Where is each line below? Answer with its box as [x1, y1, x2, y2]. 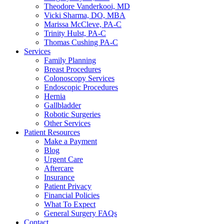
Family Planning [44, 56, 96, 65]
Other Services [44, 119, 90, 128]
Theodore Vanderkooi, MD [44, 2, 130, 11]
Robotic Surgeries [44, 110, 100, 119]
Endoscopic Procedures [44, 83, 118, 92]
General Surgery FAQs [44, 209, 117, 218]
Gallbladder [44, 101, 81, 110]
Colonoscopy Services [44, 74, 114, 83]
